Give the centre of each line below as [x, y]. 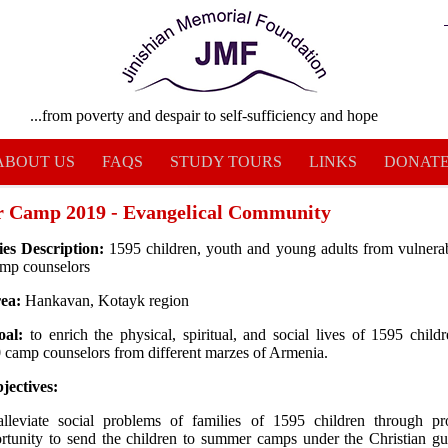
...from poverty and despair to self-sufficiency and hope [204, 115]
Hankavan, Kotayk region [105, 301]
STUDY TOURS [225, 161]
